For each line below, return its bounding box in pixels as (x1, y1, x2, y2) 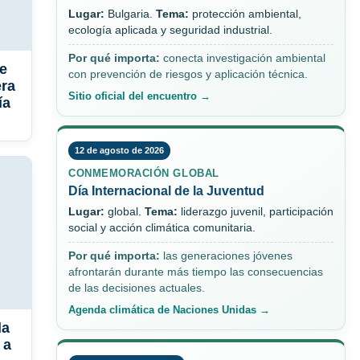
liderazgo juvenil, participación (178, 206, 333, 219)
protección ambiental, (189, 8, 301, 21)
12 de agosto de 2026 (75, 145, 164, 156)
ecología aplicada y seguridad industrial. (68, 24, 272, 37)
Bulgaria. (104, 8, 156, 21)
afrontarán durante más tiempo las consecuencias (68, 266, 323, 279)
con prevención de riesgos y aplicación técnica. (68, 68, 308, 81)
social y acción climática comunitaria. (68, 222, 256, 235)
